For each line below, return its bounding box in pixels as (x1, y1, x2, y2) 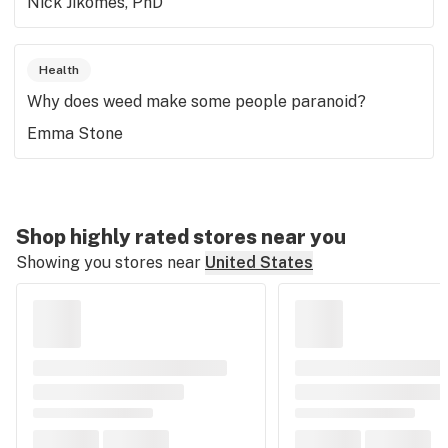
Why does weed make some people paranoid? (27, 92, 366, 111)
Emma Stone (27, 124, 123, 143)
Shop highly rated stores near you (16, 225, 346, 249)
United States (205, 253, 313, 272)
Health (39, 63, 79, 77)
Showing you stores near (16, 253, 201, 272)
